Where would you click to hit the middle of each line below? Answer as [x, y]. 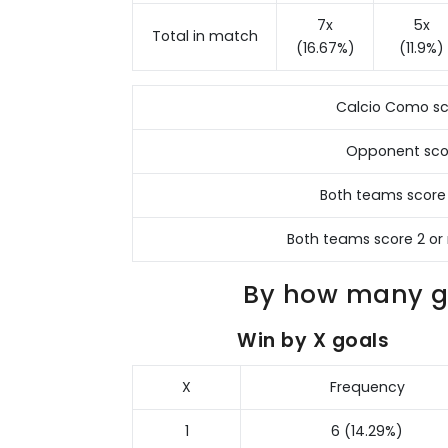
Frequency [367, 387]
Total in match [204, 36]
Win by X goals [313, 341]
